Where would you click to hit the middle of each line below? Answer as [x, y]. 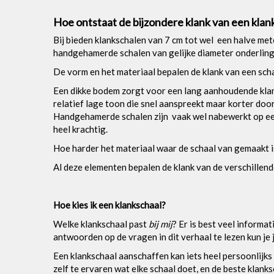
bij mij [160, 224]
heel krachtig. [80, 129]
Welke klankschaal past [100, 224]
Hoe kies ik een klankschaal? [109, 205]
